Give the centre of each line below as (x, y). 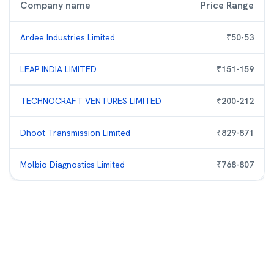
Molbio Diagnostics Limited (72, 165)
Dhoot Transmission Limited (75, 133)
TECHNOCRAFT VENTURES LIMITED (91, 101)
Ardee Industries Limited (68, 37)
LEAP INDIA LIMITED (58, 69)
